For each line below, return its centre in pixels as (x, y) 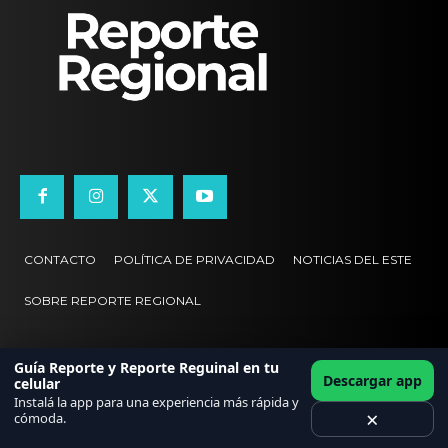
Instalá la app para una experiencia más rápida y (156, 402)
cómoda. (40, 418)
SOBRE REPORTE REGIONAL (112, 300)
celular (37, 383)
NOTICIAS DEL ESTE (352, 259)
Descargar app (372, 380)
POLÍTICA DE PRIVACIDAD (194, 259)
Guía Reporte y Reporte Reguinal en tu (146, 367)
